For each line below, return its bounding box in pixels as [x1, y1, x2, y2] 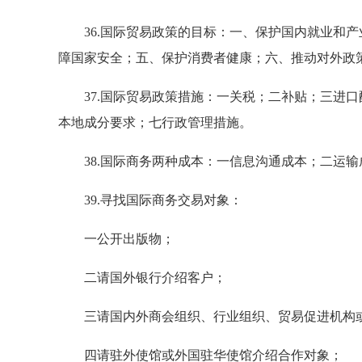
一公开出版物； [58, 232, 175, 246]
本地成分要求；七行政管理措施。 [58, 116, 252, 129]
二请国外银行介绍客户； [58, 271, 226, 284]
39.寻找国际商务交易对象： [58, 193, 242, 207]
